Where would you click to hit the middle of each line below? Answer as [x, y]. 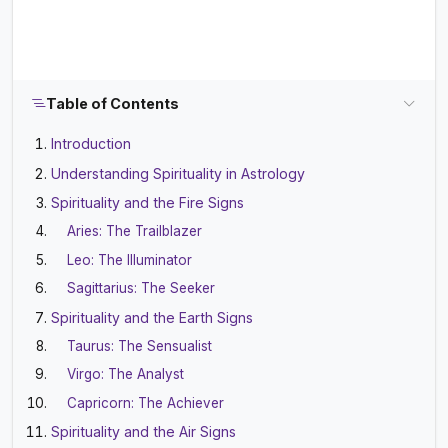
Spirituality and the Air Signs [144, 432]
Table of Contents [113, 104]
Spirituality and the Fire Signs [148, 203]
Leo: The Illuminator [130, 259]
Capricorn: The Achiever [146, 402]
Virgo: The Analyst [126, 374]
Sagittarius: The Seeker [141, 288]
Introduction [91, 144]
